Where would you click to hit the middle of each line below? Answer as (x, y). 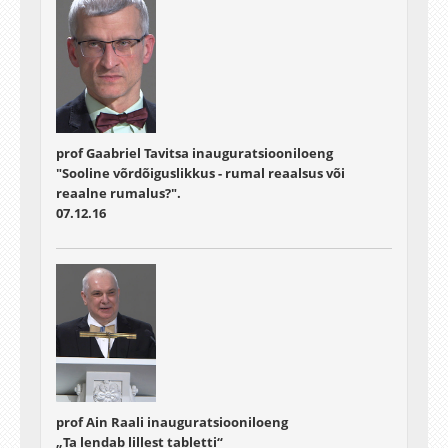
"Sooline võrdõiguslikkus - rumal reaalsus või (200, 172)
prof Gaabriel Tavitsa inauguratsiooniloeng (194, 152)
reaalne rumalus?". (118, 192)
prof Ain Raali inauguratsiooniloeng (172, 422)
